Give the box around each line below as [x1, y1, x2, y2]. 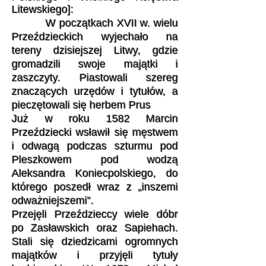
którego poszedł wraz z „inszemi [12, 181, 178, 193]
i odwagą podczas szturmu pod [12, 140, 178, 152]
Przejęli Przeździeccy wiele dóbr [12, 208, 178, 220]
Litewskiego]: [12, 4, 74, 15]
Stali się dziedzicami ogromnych [12, 236, 178, 248]
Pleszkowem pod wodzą [12, 154, 178, 166]
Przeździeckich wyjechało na [12, 31, 178, 43]
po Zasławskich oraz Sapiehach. [12, 222, 178, 234]
